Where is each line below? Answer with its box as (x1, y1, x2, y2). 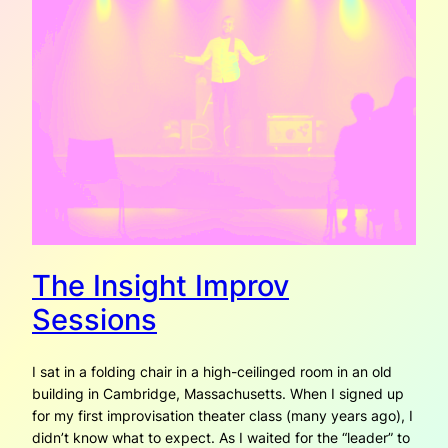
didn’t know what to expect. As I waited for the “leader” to (32, 428, 410, 446)
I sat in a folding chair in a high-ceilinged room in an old (32, 362, 392, 380)
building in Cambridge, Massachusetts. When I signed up (32, 384, 404, 402)
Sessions (32, 301, 157, 337)
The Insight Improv (32, 267, 289, 303)
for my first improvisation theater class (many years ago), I (32, 406, 413, 424)
